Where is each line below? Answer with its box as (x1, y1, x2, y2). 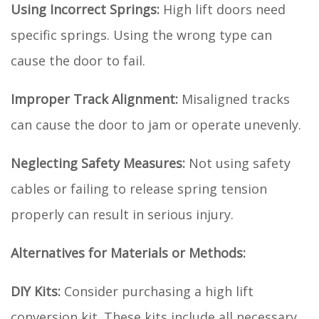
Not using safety (185, 154, 291, 172)
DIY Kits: (11, 282, 61, 300)
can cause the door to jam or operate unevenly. (11, 115, 301, 133)
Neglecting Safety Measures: (11, 154, 185, 172)
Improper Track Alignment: (11, 90, 178, 108)
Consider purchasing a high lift (61, 282, 253, 300)
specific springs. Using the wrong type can (11, 26, 272, 43)
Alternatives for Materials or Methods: (11, 244, 246, 261)
